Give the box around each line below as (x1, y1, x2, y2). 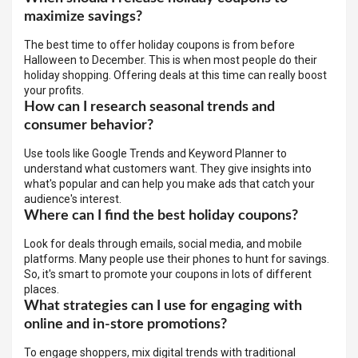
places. (24, 282, 59, 296)
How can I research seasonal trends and (24, 99, 275, 114)
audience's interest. (24, 192, 121, 205)
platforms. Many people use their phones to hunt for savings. (24, 252, 329, 265)
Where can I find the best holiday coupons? (24, 208, 298, 223)
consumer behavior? (24, 117, 153, 133)
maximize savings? (24, 9, 142, 24)
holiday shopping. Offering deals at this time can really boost (24, 68, 327, 82)
